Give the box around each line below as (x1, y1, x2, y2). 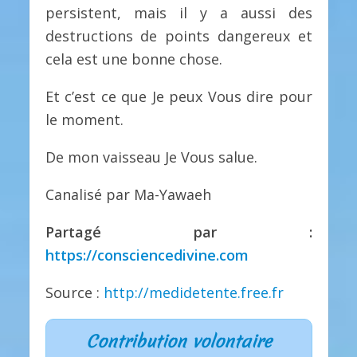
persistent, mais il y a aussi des (45, 3, 312, 23)
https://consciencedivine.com (45, 245, 249, 265)
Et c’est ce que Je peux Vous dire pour (45, 87, 312, 107)
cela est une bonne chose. (45, 49, 222, 69)
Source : (45, 282, 104, 302)
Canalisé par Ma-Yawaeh (45, 184, 211, 204)
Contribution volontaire (85, 329, 272, 353)
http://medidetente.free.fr (103, 282, 284, 302)
